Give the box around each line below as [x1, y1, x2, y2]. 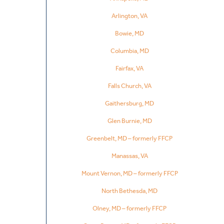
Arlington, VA [111, 11, 148, 19]
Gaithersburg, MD [105, 99, 154, 107]
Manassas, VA [111, 151, 148, 159]
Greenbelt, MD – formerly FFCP [86, 134, 173, 142]
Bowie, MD [115, 29, 144, 37]
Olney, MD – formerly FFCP [92, 204, 167, 212]
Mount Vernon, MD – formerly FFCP [81, 169, 178, 177]
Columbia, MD [110, 46, 149, 54]
